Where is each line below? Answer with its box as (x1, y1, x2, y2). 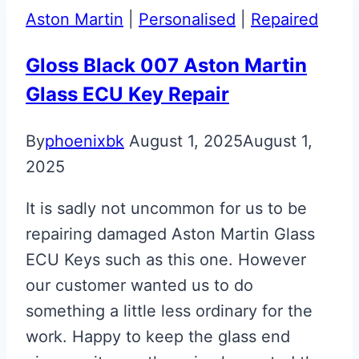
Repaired (251, 9, 318, 29)
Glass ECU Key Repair (26, 82, 229, 106)
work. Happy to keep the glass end (26, 326, 290, 346)
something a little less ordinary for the (26, 301, 313, 321)
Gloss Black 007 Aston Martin (26, 53, 307, 77)
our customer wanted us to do (26, 275, 253, 295)
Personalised (139, 9, 236, 29)
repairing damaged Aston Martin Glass (26, 224, 315, 244)
